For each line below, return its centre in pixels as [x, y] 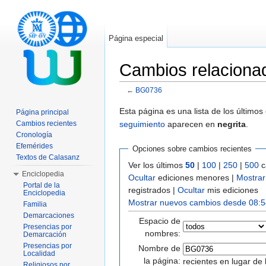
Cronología [34, 135]
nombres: [163, 233]
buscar [214, 99]
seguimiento [142, 124]
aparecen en [191, 124]
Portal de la [42, 185]
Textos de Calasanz [48, 157]
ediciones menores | [196, 177]
